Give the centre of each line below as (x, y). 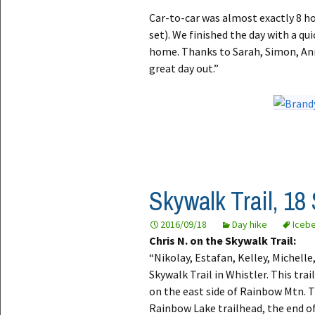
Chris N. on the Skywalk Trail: (223, 241)
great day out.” (184, 68)
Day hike (250, 225)
